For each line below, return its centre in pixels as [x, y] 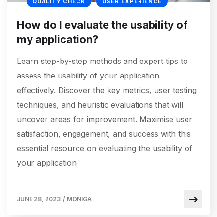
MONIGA [79, 199]
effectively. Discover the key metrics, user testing [107, 90]
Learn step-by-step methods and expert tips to [102, 61]
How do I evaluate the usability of [102, 25]
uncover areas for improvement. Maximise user [105, 119]
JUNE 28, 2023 [39, 199]
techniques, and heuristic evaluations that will [100, 105]
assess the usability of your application [88, 76]
